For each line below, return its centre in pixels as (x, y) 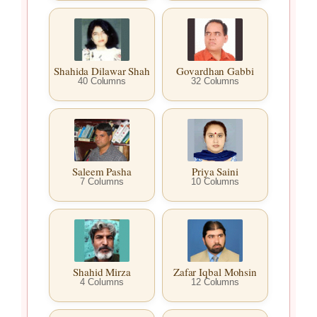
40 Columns (102, 81)
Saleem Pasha (102, 172)
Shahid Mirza (102, 272)
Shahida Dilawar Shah (102, 71)
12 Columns (215, 282)
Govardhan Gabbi (215, 71)
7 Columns (102, 182)
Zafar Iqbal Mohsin (215, 272)
